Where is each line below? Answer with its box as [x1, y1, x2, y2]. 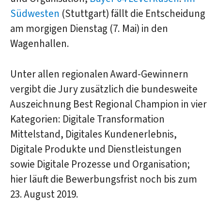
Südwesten [10, 7, 60, 21]
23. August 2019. [10, 187, 78, 201]
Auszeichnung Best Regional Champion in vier [10, 97, 207, 111]
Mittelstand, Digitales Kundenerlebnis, [10, 127, 177, 141]
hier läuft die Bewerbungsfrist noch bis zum [10, 172, 197, 186]
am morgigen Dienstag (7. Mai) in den [10, 22, 168, 36]
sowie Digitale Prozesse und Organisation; [10, 157, 190, 171]
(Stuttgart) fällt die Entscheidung [59, 7, 205, 21]
